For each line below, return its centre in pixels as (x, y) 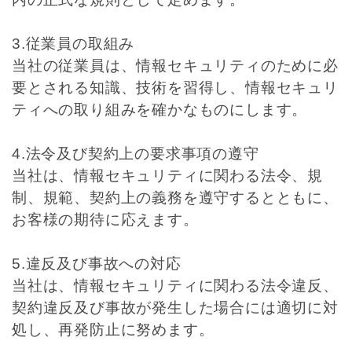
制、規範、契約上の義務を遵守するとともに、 (175, 198)
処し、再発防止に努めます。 (113, 330)
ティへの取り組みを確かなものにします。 (160, 110)
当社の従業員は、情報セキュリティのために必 (175, 66)
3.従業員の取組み (73, 44)
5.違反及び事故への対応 (97, 264)
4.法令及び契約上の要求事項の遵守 (136, 154)
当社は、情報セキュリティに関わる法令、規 (167, 176)
